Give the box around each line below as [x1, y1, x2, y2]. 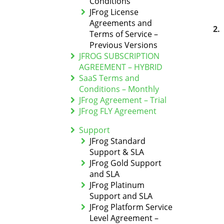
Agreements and [89, 17, 152, 28]
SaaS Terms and [78, 72, 139, 83]
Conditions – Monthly [78, 83, 159, 94]
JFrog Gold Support [89, 157, 161, 168]
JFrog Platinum [89, 179, 144, 190]
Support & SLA [89, 146, 144, 157]
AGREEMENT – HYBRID [78, 61, 162, 72]
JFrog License [89, 6, 138, 17]
